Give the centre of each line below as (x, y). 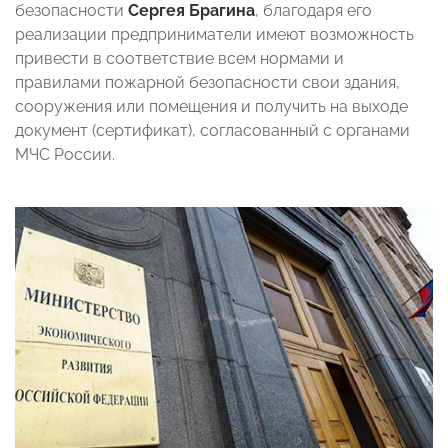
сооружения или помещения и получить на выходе (211, 106)
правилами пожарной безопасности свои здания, (207, 82)
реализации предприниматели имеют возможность (214, 34)
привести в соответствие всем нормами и (179, 58)
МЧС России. (65, 154)
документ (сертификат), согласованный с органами (212, 130)
